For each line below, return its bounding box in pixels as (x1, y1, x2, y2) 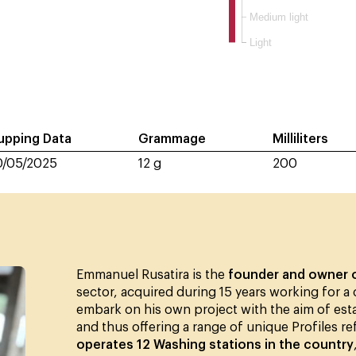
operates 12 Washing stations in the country (76, 339, 354, 352)
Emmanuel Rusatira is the (76, 269, 228, 282)
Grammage (137, 132, 206, 145)
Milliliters (272, 132, 328, 145)
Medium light (249, 10, 308, 23)
